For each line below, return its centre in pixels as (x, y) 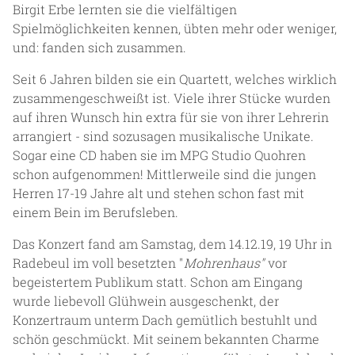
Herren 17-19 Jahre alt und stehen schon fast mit (158, 193)
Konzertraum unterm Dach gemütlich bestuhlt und (165, 319)
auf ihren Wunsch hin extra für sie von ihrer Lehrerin (171, 116)
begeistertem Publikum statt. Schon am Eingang (158, 281)
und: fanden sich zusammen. (99, 47)
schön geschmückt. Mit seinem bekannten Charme (166, 338)
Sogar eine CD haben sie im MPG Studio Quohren (159, 155)
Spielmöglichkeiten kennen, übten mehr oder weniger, (175, 28)
